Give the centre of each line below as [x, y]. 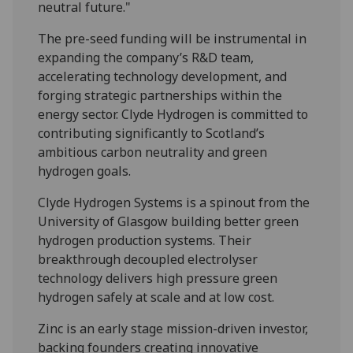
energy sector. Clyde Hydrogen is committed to [173, 115]
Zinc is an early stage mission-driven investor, [173, 329]
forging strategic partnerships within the [160, 96]
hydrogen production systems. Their [145, 241]
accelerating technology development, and [163, 77]
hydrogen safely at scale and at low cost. [156, 297]
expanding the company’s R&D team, [146, 58]
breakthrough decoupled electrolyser [148, 260]
